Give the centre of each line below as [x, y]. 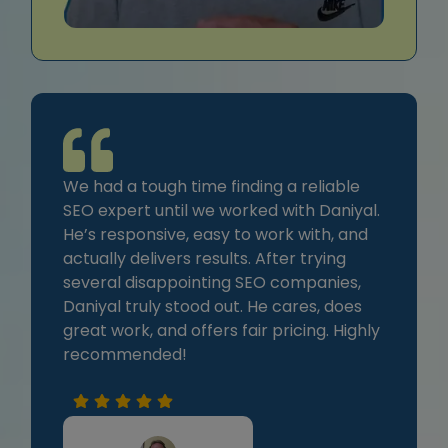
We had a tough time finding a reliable [211, 187]
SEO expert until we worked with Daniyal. [221, 211]
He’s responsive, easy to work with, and [215, 235]
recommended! [125, 355]
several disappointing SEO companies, [212, 283]
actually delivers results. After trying [204, 259]
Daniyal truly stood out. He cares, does [212, 307]
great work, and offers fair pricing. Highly [221, 331]
